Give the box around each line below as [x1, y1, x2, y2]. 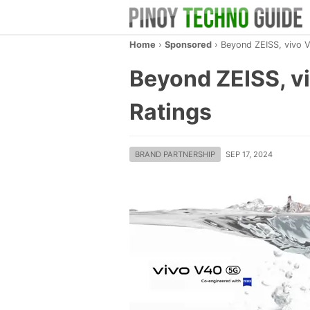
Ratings [129, 98, 212, 125]
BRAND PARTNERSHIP [135, 149, 215, 159]
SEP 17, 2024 [226, 149, 273, 159]
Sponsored [165, 39, 212, 50]
